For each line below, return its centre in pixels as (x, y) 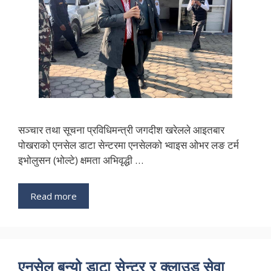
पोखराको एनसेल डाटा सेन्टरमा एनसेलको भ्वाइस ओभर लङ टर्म (129, 145)
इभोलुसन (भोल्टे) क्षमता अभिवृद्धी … (81, 160)
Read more (54, 196)
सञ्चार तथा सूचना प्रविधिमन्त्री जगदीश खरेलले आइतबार (121, 130)
